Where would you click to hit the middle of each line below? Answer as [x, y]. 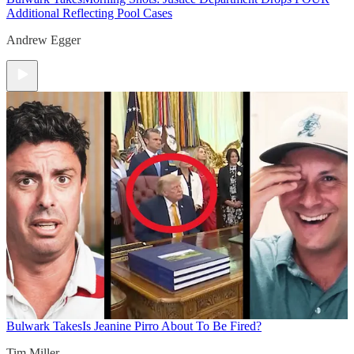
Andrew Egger [43, 40]
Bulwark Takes [44, 326]
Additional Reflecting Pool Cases [89, 13]
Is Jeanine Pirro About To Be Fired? [172, 326]
